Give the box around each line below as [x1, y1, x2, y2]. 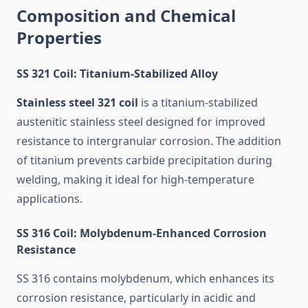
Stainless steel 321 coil [16, 95, 138, 111]
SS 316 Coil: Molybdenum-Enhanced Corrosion [16, 225, 267, 241]
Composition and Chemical [16, 4, 236, 27]
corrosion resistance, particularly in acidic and [16, 290, 256, 306]
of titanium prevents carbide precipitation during [16, 153, 272, 168]
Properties [16, 26, 102, 49]
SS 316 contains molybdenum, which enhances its [16, 271, 274, 287]
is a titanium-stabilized [138, 95, 258, 111]
